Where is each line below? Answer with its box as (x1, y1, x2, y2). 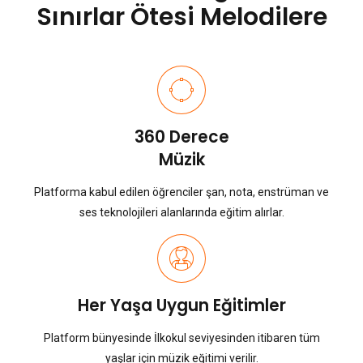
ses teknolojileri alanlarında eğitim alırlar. (79, 206, 284, 220)
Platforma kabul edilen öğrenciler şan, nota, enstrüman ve (34, 186, 329, 199)
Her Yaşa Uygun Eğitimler (77, 294, 286, 318)
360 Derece (134, 126, 229, 149)
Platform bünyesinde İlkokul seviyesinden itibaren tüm (43, 331, 320, 345)
